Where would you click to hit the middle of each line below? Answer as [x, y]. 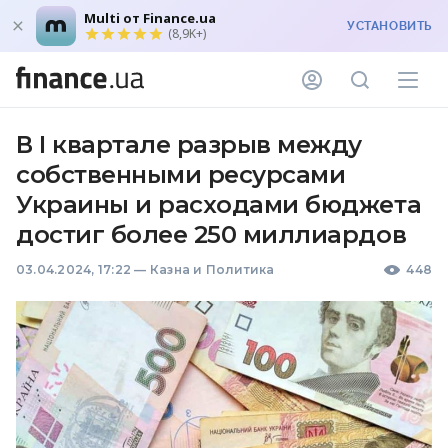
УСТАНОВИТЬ [389, 26]
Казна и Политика [212, 269]
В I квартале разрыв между [189, 144]
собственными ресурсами [181, 174]
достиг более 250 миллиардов [211, 234]
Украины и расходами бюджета [219, 204]
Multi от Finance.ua [150, 18]
